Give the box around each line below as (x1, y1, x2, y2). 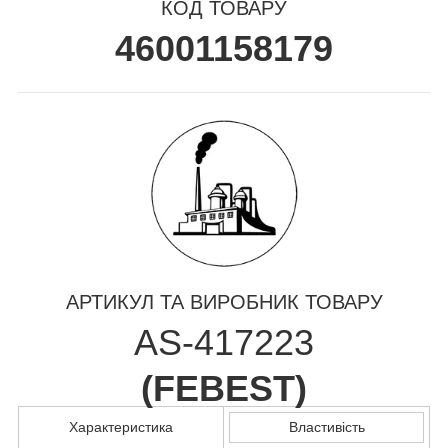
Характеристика (69, 418, 173, 435)
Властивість (288, 418, 365, 435)
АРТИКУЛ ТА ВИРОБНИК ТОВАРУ (65, 290, 383, 313)
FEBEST (153, 367, 295, 409)
